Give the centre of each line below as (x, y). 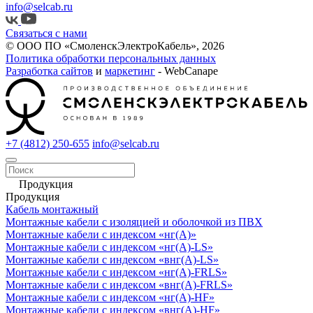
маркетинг (130, 71)
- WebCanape (187, 71)
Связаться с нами (46, 33)
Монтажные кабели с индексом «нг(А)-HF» (110, 297)
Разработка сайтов (49, 71)
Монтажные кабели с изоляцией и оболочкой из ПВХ (134, 221)
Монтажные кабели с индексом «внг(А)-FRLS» (119, 284)
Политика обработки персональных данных (111, 58)
